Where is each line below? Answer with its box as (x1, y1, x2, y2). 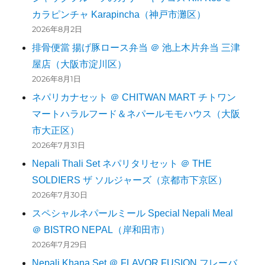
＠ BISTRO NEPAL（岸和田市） (32, 225, 170, 235)
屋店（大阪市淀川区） (32, 59, 127, 70)
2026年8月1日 (32, 74, 82, 84)
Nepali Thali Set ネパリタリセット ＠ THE (32, 159, 212, 169)
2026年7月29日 (32, 240, 88, 250)
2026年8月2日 (32, 24, 83, 34)
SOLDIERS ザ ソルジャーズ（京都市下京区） (32, 175, 228, 186)
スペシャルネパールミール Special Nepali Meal (32, 208, 234, 219)
